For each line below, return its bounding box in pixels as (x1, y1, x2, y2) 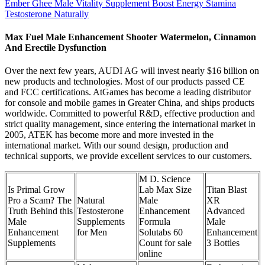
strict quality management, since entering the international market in (5, 119, 256, 130)
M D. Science (139, 174, 190, 185)
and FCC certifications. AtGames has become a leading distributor (5, 87, 251, 98)
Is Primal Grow (8, 185, 65, 195)
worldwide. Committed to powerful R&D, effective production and (5, 108, 255, 119)
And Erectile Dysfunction (5, 43, 106, 53)
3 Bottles (206, 238, 240, 248)
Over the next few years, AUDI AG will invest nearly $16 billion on (5, 66, 259, 76)
